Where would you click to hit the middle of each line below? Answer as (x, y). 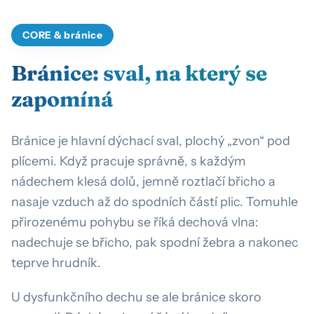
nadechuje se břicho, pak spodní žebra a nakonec (155, 242)
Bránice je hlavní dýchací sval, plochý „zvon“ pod (151, 141)
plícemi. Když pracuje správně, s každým (129, 161)
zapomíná (62, 99)
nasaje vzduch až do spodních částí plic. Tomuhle (155, 202)
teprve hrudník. (56, 262)
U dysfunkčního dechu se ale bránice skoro (136, 297)
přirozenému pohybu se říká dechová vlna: (135, 222)
